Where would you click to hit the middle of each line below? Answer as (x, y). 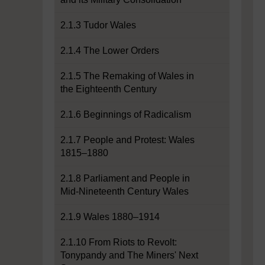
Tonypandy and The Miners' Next (129, 255)
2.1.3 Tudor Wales (98, 25)
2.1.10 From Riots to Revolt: (119, 242)
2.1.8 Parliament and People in (125, 178)
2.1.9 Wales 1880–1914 (110, 217)
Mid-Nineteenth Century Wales (125, 191)
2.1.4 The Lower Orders (110, 51)
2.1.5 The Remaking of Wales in (127, 76)
